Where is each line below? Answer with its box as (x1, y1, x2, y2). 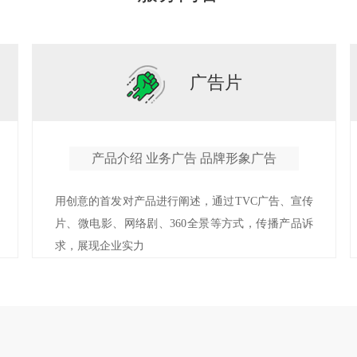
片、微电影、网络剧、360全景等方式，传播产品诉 (55, 218, 313, 229)
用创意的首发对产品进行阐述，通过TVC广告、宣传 (55, 195, 313, 207)
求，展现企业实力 (55, 240, 144, 252)
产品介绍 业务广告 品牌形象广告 (92, 151, 277, 165)
